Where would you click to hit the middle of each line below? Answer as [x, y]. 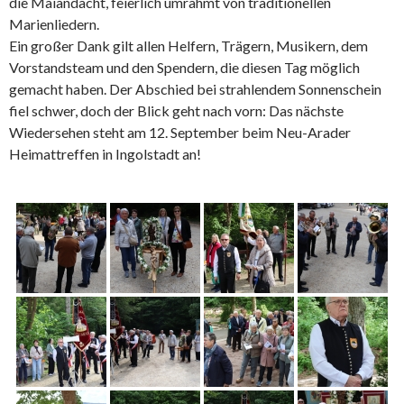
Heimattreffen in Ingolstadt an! [105, 154]
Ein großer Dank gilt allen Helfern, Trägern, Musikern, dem [188, 46]
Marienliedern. [54, 24]
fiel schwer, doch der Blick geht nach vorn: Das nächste [176, 110]
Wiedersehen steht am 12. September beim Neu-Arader [180, 132]
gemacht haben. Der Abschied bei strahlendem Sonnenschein [195, 89]
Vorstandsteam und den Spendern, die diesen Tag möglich [184, 67]
